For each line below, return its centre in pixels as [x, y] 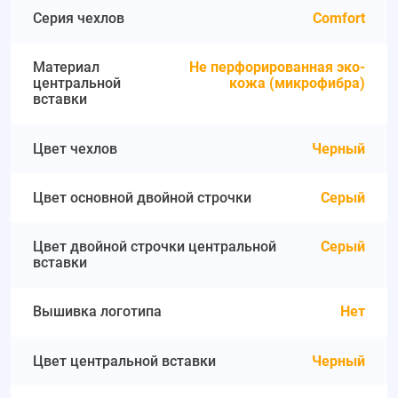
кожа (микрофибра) [297, 84]
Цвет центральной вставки [125, 361]
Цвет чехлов [76, 148]
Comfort [338, 18]
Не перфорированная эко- [277, 68]
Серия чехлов [79, 18]
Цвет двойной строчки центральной [155, 247]
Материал [67, 68]
